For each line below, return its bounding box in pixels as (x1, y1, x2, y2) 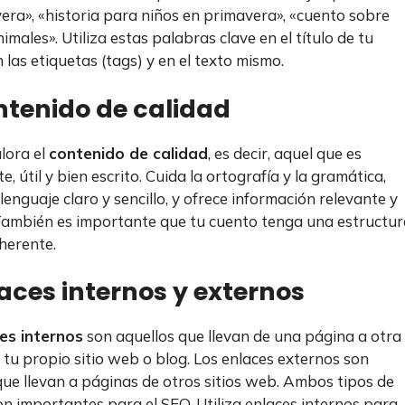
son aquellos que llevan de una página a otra (83, 326, 401, 345)
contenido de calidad (49, 143, 208, 163)
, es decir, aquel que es (208, 143, 362, 163)
